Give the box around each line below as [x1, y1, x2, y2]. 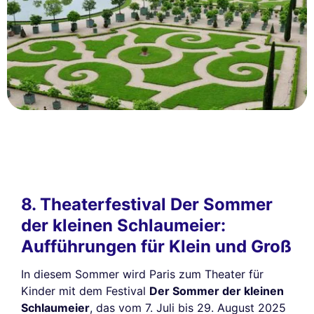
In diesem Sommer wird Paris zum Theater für [21, 266, 264, 281]
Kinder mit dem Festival [21, 283, 149, 298]
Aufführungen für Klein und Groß [21, 235, 292, 257]
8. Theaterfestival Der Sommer [21, 193, 273, 214]
